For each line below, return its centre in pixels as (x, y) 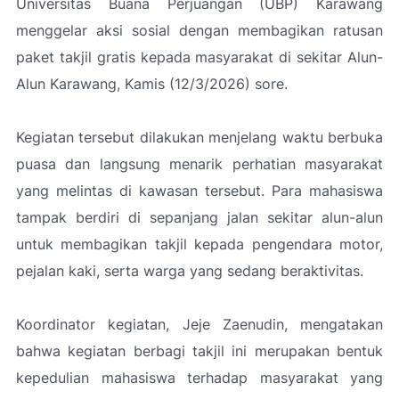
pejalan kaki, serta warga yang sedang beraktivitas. (190, 271)
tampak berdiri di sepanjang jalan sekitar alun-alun (199, 217)
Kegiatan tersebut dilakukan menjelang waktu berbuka (199, 137)
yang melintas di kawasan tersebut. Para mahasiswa (199, 191)
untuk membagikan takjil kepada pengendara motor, (199, 244)
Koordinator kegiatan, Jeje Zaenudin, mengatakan (199, 324)
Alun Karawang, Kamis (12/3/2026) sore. (152, 84)
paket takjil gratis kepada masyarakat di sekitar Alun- (199, 57)
